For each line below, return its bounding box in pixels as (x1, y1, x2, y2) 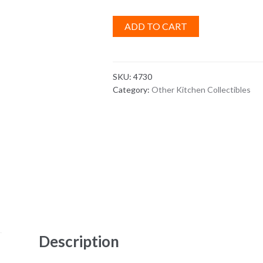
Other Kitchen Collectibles (151, 84, 251, 95)
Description (39, 231, 120, 251)
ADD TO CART (124, 20, 188, 32)
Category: (113, 84, 152, 95)
